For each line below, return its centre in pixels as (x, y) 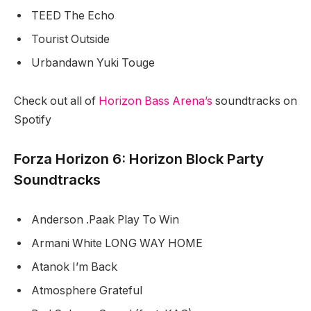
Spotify (33, 120)
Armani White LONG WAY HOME (118, 243)
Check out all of (56, 101)
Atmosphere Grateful (88, 290)
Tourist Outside (72, 39)
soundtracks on (255, 101)
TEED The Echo (74, 15)
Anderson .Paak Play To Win (107, 219)
